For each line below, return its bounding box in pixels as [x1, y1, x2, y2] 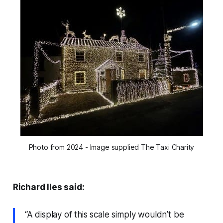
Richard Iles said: [12, 182, 85, 192]
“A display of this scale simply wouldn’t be [24, 209, 184, 220]
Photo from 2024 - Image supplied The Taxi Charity [28, 142, 195, 151]
